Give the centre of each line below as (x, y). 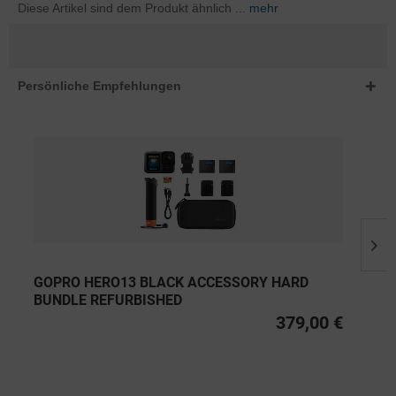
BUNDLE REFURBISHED (107, 300)
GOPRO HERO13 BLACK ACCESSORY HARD (171, 282)
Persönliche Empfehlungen (99, 86)
